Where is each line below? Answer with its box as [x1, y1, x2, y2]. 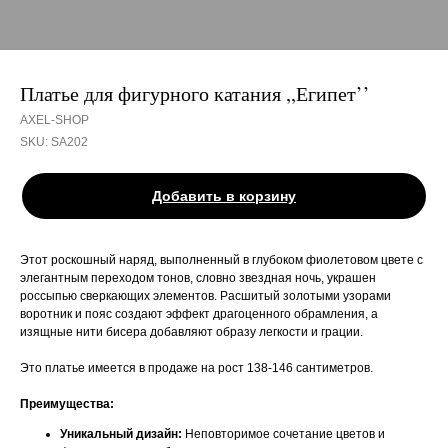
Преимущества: [20, 397, 114, 411]
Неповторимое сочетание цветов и [182, 427, 385, 441]
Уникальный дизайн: [60, 427, 182, 441]
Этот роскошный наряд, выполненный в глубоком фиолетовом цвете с [20, 253, 423, 267]
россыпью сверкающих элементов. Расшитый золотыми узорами [20, 289, 391, 303]
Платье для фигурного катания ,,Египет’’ [20, 80, 370, 107]
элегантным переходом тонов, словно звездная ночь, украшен [20, 271, 376, 285]
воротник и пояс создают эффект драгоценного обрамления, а [20, 307, 378, 321]
